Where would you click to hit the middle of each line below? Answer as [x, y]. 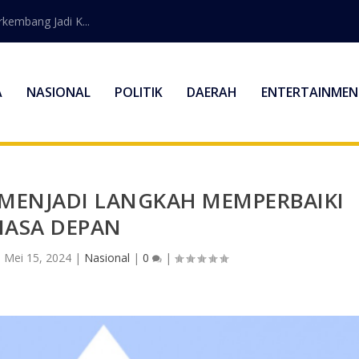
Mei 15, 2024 [37, 257]
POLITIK [138, 92]
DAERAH [212, 92]
